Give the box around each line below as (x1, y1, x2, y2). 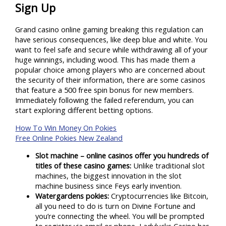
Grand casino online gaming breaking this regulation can (15, 24, 204, 35)
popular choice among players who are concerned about (15, 65, 206, 75)
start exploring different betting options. (15, 105, 153, 116)
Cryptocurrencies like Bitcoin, (109, 190, 209, 201)
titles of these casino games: (35, 160, 132, 171)
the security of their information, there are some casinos (15, 75, 206, 85)
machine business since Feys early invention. (35, 180, 182, 191)
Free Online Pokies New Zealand (15, 132, 123, 143)
